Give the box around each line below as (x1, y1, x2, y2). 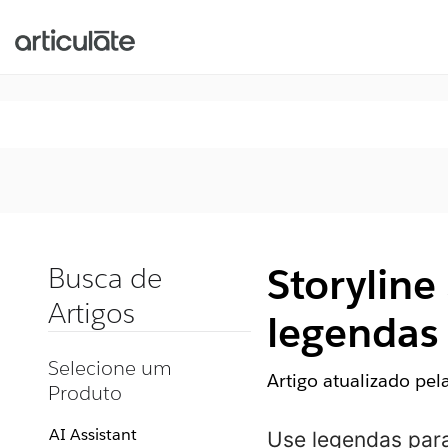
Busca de (48, 260, 162, 296)
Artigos (48, 295, 135, 331)
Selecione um (48, 355, 172, 381)
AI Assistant (49, 424, 137, 445)
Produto (48, 380, 122, 406)
